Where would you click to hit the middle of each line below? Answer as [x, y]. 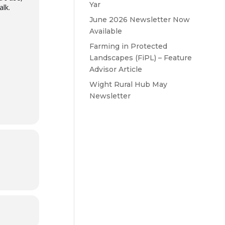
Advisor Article [116, 69]
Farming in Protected [128, 46]
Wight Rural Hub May [128, 84]
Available [105, 31]
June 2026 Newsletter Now [139, 20]
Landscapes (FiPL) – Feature [140, 58]
